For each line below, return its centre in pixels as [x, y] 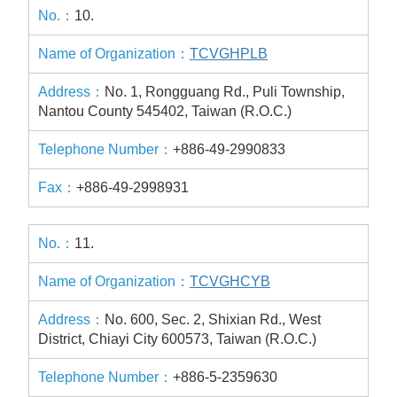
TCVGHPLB [229, 54]
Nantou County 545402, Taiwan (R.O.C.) [165, 111]
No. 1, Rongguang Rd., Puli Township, [225, 92]
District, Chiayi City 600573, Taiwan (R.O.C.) [177, 339]
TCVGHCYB [230, 281]
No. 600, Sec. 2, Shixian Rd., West [213, 319]
